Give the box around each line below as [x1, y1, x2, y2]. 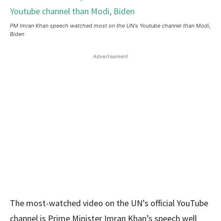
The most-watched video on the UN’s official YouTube [10, 197, 208, 209]
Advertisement [93, 53, 128, 59]
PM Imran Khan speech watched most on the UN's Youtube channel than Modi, [10, 22, 211, 29]
